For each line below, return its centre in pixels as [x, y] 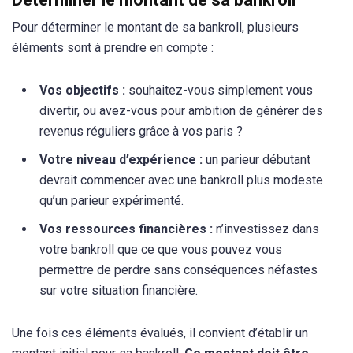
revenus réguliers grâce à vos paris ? [141, 131]
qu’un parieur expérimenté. [111, 200]
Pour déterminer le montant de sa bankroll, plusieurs [155, 27]
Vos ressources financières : [126, 229]
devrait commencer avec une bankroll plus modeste [181, 180]
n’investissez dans [266, 229]
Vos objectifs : [84, 90]
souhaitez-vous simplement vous [221, 90]
